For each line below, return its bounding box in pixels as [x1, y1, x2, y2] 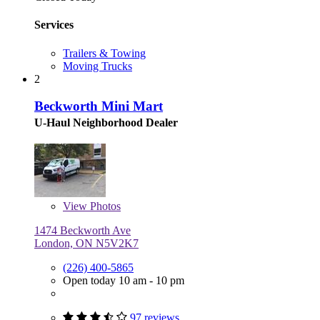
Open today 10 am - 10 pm [63, 274, 184, 287]
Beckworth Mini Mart [34, 99, 163, 114]
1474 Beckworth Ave [34, 224, 131, 237]
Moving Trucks [63, 59, 132, 72]
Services [34, 19, 74, 31]
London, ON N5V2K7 [34, 237, 139, 250]
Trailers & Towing [63, 46, 146, 59]
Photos [87, 200, 121, 213]
